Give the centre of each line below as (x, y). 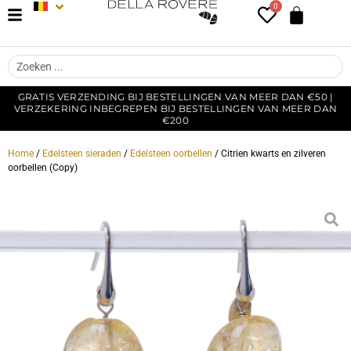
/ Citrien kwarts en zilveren (269, 154)
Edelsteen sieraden (82, 154)
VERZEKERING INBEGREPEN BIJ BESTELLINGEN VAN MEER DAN (175, 109)
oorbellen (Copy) (43, 168)
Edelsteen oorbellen (171, 154)
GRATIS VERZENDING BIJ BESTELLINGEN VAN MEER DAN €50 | (175, 97)
